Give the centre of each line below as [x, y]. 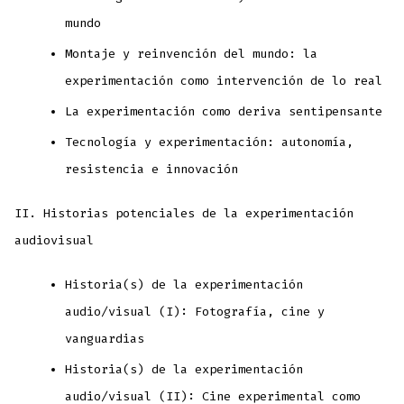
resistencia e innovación [152, 170]
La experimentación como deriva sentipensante [224, 112]
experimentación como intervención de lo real [224, 81]
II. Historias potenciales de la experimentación [184, 214]
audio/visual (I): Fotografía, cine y [195, 312]
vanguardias [105, 339]
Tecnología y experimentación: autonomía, [210, 142]
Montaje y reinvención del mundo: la [192, 54]
